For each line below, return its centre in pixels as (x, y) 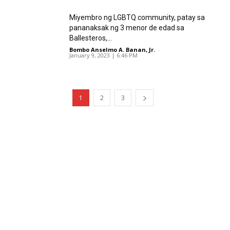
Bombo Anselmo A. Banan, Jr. (112, 50)
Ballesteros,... (91, 38)
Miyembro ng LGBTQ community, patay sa (137, 17)
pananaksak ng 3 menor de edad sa (127, 28)
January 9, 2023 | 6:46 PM (103, 55)
